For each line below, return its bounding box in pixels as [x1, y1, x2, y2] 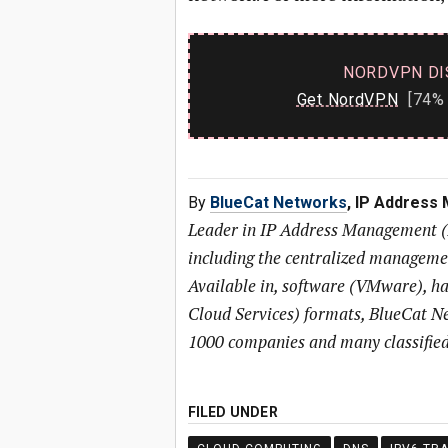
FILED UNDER [187, 404, 278, 420]
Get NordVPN [296, 90, 399, 109]
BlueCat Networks [209, 193, 347, 212]
